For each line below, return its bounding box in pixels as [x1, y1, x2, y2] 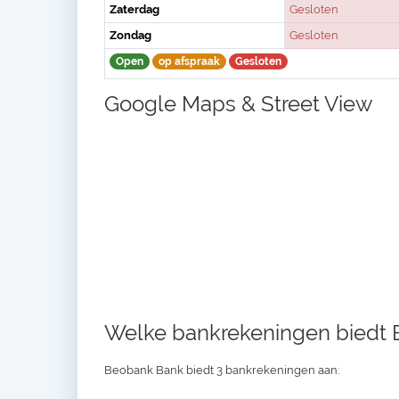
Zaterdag [110, 3, 159, 17]
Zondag [110, 28, 151, 43]
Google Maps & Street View [104, 90, 373, 117]
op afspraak [159, 55, 220, 69]
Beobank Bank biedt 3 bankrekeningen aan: [104, 362, 339, 377]
